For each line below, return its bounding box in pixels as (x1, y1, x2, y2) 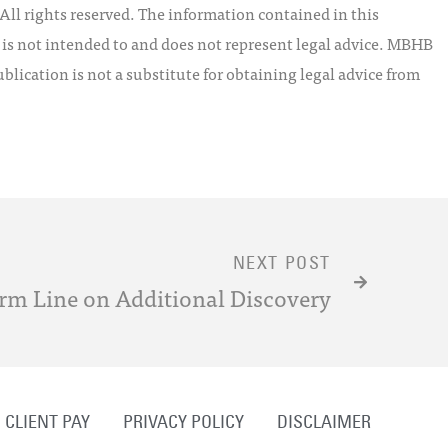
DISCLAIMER (276, 410, 371, 434)
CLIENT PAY (4, 410, 90, 434)
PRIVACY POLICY (122, 410, 244, 434)
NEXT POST (232, 251, 331, 275)
